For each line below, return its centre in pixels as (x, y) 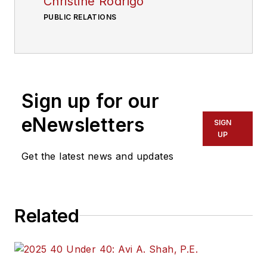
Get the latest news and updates (98, 156)
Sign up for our (90, 101)
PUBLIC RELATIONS (80, 17)
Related (47, 215)
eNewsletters (83, 125)
